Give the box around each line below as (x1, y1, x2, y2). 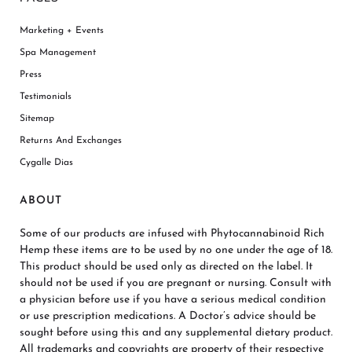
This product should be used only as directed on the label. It (20, 261, 313, 273)
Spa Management (20, 48, 96, 57)
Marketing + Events (20, 26, 104, 35)
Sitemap (20, 114, 54, 123)
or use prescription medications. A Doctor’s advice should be (20, 310, 316, 322)
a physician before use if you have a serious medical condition (20, 294, 326, 306)
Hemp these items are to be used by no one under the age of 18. (20, 244, 332, 256)
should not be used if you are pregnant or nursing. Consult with (20, 277, 332, 289)
